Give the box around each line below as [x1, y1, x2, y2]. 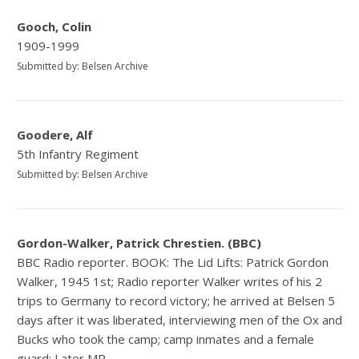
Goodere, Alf [17, 127, 94, 143]
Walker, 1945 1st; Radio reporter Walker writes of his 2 [17, 273, 323, 290]
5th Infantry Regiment [17, 146, 139, 163]
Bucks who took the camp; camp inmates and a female [17, 331, 315, 348]
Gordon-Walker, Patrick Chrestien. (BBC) [17, 235, 262, 252]
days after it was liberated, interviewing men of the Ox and [17, 312, 343, 329]
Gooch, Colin [17, 18, 92, 35]
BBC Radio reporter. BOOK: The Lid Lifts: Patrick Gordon [17, 254, 329, 271]
